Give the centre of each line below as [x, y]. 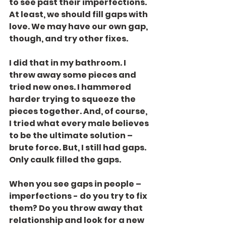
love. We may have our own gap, [79, 26]
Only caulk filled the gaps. [65, 160]
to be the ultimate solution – [72, 135]
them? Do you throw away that [77, 208]
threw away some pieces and [73, 75]
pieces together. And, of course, [79, 111]
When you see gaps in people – [76, 184]
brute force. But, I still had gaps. [78, 148]
